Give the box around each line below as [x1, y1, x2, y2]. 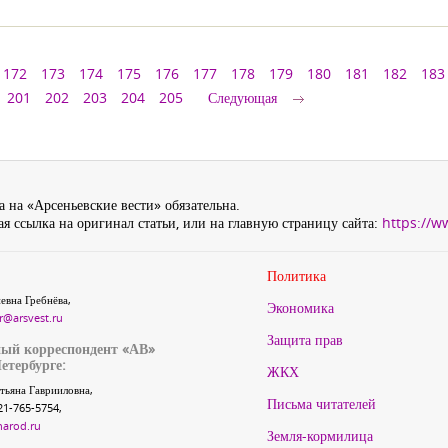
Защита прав [267, 330, 343, 349]
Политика [267, 266, 326, 285]
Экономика [267, 298, 334, 317]
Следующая [208, 88, 277, 107]
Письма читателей [267, 394, 376, 413]
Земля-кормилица [267, 426, 373, 445]
